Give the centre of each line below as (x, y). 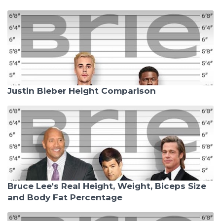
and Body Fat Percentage (65, 198)
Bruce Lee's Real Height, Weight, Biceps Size (107, 186)
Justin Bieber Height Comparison (82, 91)
